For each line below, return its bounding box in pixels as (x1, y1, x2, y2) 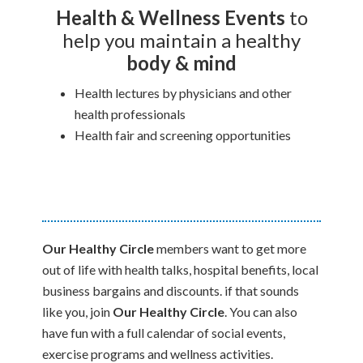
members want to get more (154, 241, 307, 257)
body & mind (126, 51, 237, 75)
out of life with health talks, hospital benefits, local (42, 262, 319, 278)
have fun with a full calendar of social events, (42, 325, 286, 341)
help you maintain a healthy (62, 28, 301, 53)
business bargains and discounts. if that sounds (42, 283, 300, 299)
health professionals (75, 106, 186, 122)
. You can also (224, 304, 298, 320)
